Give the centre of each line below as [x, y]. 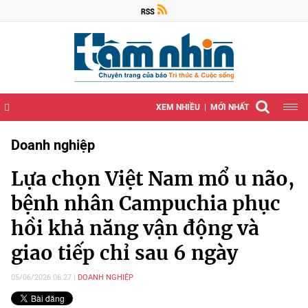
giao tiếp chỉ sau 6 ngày [124, 253]
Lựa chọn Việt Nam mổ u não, [153, 179]
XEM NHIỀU [178, 107]
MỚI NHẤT [230, 107]
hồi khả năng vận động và [135, 228]
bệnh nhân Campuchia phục [146, 203]
